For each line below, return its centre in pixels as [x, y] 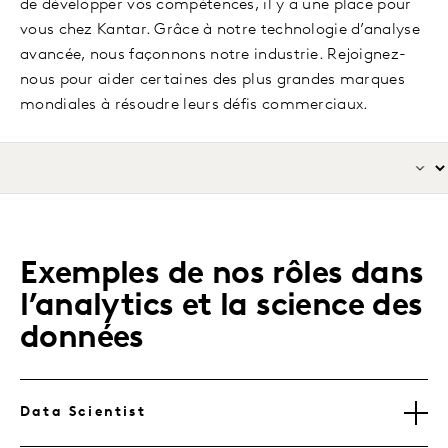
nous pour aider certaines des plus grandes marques [212, 80]
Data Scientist [83, 413]
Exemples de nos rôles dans [222, 275]
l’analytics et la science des [221, 307]
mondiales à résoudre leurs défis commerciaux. [194, 105]
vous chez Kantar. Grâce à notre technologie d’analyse [220, 30]
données [82, 339]
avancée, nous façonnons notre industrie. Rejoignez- [213, 55]
